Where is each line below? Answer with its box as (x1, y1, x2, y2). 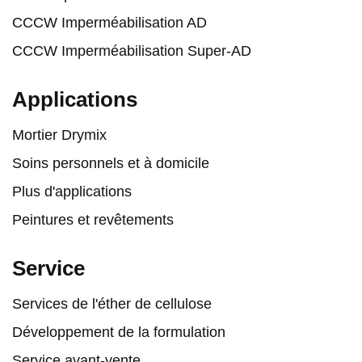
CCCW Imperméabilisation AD (12, 14, 207, 31)
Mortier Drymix (12, 126, 107, 143)
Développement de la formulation (12, 323, 225, 340)
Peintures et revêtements (12, 211, 174, 228)
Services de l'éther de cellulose (12, 295, 212, 312)
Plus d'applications (12, 183, 132, 200)
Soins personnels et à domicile (12, 154, 209, 171)
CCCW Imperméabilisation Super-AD (12, 42, 251, 59)
